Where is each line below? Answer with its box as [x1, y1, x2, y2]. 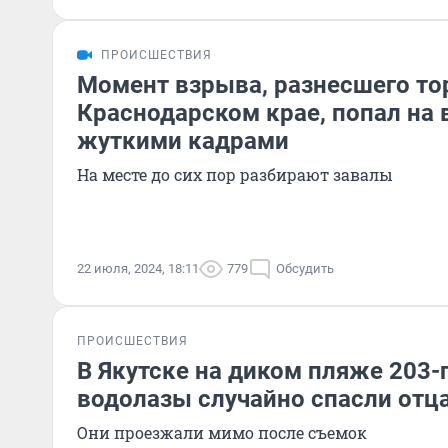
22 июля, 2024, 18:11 [77, 261, 199, 276]
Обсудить [276, 261, 334, 276]
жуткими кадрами [77, 127, 289, 155]
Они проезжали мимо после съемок [77, 422, 367, 443]
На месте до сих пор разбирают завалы [77, 164, 393, 185]
